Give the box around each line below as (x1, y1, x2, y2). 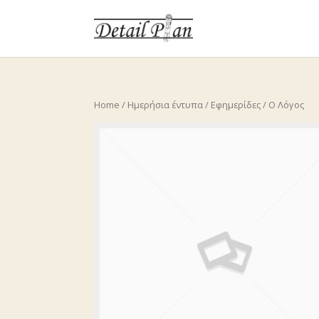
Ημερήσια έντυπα (127, 98, 203, 111)
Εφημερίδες (211, 98, 261, 111)
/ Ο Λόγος (261, 98, 304, 111)
